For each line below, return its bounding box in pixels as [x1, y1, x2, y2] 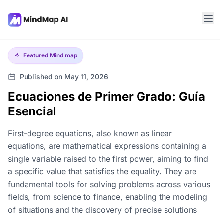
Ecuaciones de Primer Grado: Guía [8, 89, 205, 104]
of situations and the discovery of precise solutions [8, 205, 197, 215]
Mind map [50, 52, 77, 59]
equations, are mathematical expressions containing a [8, 141, 206, 151]
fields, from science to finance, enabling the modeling [8, 192, 207, 202]
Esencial [8, 104, 56, 118]
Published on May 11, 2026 [20, 72, 108, 81]
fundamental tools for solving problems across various [8, 179, 210, 189]
